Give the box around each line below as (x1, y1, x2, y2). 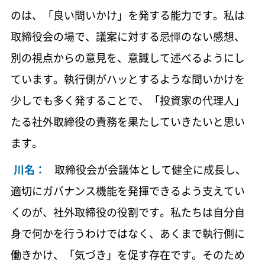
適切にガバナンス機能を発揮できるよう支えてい (10, 183, 245, 199)
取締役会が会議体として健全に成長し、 (54, 161, 246, 178)
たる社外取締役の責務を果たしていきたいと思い (10, 114, 245, 130)
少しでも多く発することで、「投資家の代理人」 (10, 92, 245, 109)
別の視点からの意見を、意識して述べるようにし (10, 50, 245, 66)
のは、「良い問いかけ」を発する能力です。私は (10, 7, 245, 24)
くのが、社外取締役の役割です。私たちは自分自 (10, 204, 245, 221)
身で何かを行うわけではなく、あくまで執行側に (10, 225, 245, 242)
